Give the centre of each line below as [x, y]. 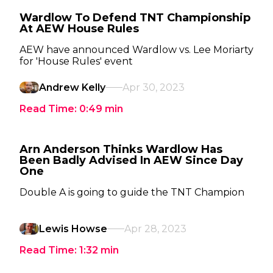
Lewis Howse [73, 229]
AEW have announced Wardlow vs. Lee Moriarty [136, 50]
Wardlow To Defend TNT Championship [135, 18]
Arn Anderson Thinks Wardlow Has [121, 149]
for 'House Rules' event [76, 61]
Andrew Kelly [72, 87]
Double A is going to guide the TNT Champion [132, 192]
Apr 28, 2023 [155, 229]
